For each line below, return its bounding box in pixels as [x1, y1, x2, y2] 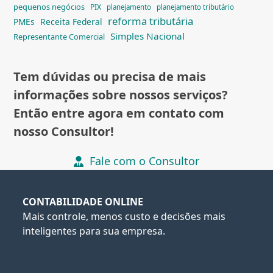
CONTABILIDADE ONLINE [23, 195, 144, 209]
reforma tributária [108, 14, 194, 29]
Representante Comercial [13, 31, 105, 43]
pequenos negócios [13, 1, 85, 13]
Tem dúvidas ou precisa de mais [13, 68, 207, 85]
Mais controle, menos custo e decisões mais [23, 210, 226, 224]
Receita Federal [40, 16, 103, 28]
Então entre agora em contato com [13, 105, 225, 122]
